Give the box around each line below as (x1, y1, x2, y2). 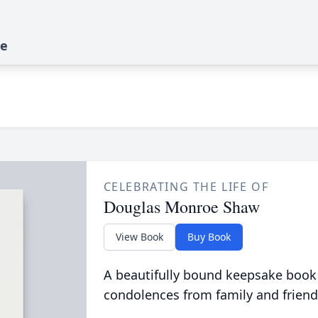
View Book (115, 230, 163, 243)
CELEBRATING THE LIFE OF (103, 179, 269, 194)
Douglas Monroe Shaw (103, 195, 260, 218)
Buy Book (187, 230, 231, 243)
